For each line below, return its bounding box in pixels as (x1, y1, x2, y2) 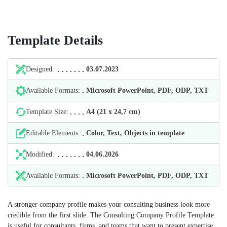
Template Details (8, 33, 103, 48)
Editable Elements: (26, 129, 80, 137)
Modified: (26, 150, 54, 158)
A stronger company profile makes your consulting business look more (8, 201, 210, 208)
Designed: (26, 65, 54, 73)
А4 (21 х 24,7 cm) (86, 108, 141, 116)
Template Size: (26, 108, 68, 116)
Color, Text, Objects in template (86, 129, 185, 137)
